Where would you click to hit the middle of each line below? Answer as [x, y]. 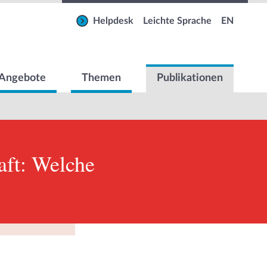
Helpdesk [113, 21]
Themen [101, 78]
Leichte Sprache [177, 21]
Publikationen [190, 78]
